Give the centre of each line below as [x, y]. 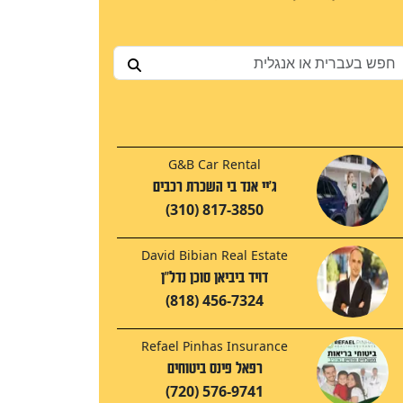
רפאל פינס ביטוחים [215, 369]
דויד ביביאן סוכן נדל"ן [215, 278]
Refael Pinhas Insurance [215, 346]
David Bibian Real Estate [215, 255]
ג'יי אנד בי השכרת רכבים [215, 187]
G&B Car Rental [215, 165]
